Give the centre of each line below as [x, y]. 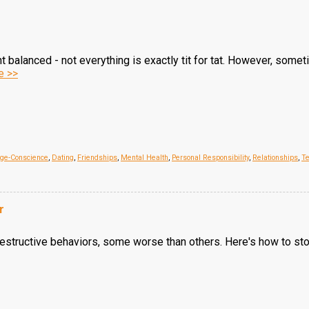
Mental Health [144, 158]
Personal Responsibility [210, 158]
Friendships [97, 158]
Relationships [275, 158]
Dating [63, 158]
